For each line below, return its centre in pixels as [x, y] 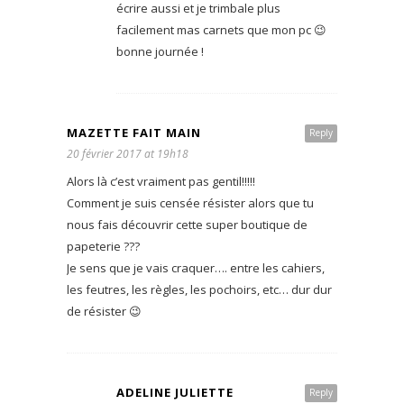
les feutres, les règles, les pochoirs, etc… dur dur [199, 289]
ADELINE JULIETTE [175, 392]
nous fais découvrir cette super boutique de [187, 225]
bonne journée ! [160, 51]
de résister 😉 [104, 311]
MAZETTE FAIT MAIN [134, 133]
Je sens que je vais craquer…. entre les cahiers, [196, 268]
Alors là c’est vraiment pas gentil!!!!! [161, 181]
